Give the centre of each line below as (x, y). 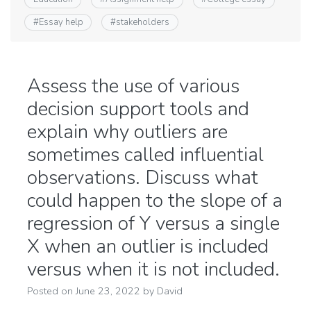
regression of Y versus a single (153, 223)
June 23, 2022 (108, 291)
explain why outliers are (127, 132)
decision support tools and (138, 109)
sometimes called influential (145, 154)
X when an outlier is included (148, 246)
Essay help (61, 22)
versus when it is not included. (153, 269)
